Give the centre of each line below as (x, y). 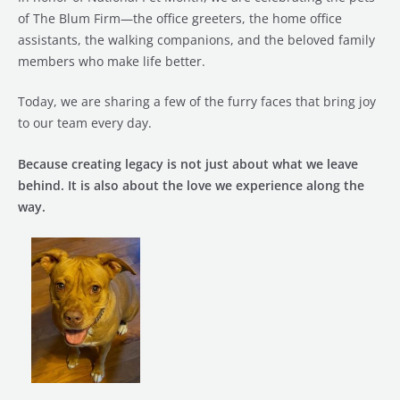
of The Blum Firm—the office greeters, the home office (180, 18)
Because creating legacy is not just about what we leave (188, 164)
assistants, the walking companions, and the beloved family (196, 39)
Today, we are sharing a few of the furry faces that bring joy (197, 102)
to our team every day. (85, 123)
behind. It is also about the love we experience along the (191, 186)
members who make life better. (112, 61)
